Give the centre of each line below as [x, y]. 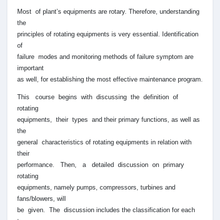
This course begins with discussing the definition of [99, 97]
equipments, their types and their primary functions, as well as [109, 119]
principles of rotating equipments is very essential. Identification [108, 34]
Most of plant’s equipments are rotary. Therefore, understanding [108, 11]
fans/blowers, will [41, 198]
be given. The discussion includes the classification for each [106, 210]
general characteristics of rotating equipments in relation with [104, 142]
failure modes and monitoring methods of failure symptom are [105, 56]
